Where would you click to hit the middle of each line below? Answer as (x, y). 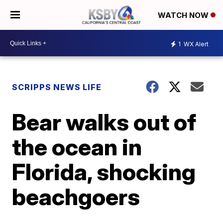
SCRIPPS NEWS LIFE (57, 87)
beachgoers (76, 197)
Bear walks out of (104, 122)
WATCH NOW (184, 15)
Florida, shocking (104, 172)
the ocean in (77, 147)
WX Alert (195, 44)
